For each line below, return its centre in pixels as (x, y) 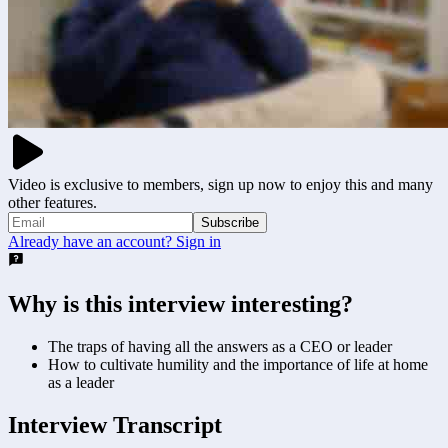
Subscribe (230, 222)
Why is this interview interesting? (180, 303)
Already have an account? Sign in (114, 241)
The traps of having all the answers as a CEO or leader (220, 346)
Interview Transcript (115, 424)
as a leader (81, 382)
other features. (52, 202)
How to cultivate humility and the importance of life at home (238, 364)
